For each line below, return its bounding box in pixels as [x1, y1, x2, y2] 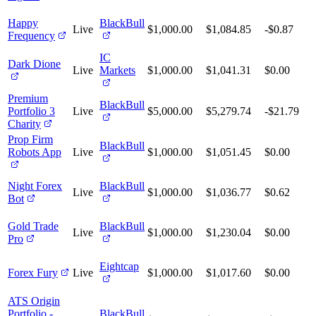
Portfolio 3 [8, 105, 55, 118]
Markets [99, 64, 135, 77]
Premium [8, 92, 48, 105]
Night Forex [8, 180, 62, 193]
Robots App [8, 146, 61, 159]
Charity [8, 118, 41, 130]
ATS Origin [8, 295, 60, 308]
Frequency [8, 30, 55, 42]
